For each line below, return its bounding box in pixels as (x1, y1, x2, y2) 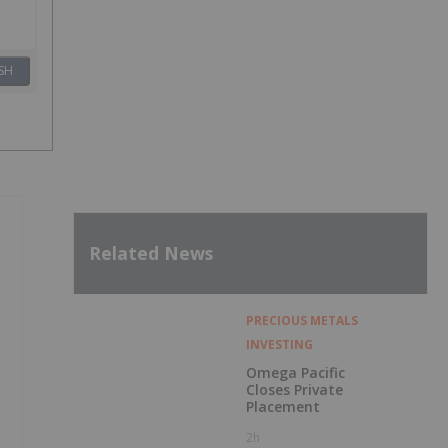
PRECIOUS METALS (245, 311, 358, 329)
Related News (89, 241, 213, 266)
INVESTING (245, 335, 313, 353)
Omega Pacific (245, 362, 345, 382)
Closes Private (245, 379, 343, 399)
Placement (245, 396, 320, 416)
